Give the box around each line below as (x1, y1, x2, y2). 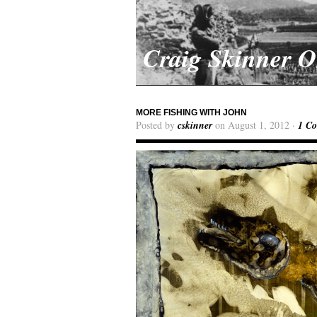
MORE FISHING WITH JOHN (136, 108, 247, 117)
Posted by (136, 118, 178, 132)
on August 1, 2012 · (212, 118, 298, 132)
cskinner (178, 118, 212, 132)
